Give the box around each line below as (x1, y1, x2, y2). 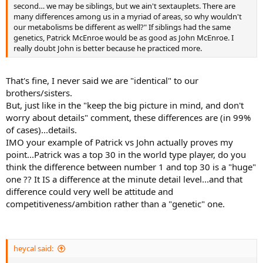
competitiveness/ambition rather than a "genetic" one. (6, 197, 225, 210)
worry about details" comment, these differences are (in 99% (6, 111, 251, 123)
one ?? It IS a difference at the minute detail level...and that (6, 173, 242, 185)
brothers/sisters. (6, 86, 72, 99)
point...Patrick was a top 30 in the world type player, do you (6, 148, 246, 160)
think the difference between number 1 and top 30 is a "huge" (6, 160, 256, 173)
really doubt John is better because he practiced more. (14, 43, 202, 53)
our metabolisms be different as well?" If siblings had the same (14, 22, 231, 32)
